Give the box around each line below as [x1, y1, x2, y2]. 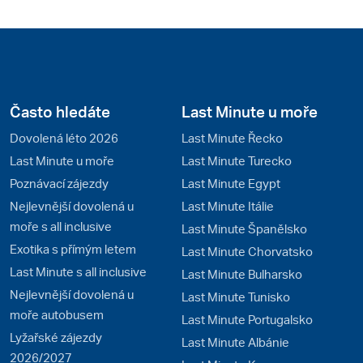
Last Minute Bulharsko [181, 265, 302, 282]
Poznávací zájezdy [10, 174, 109, 191]
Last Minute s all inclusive [10, 263, 147, 280]
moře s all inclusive [10, 217, 112, 234]
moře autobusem [10, 305, 104, 322]
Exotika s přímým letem [10, 240, 136, 257]
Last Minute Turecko [181, 152, 292, 169]
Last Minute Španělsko [181, 220, 307, 237]
